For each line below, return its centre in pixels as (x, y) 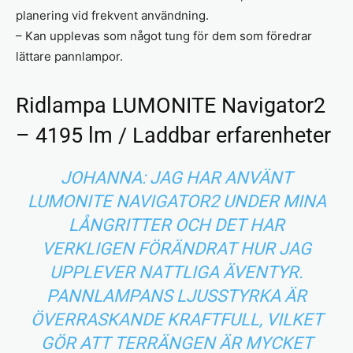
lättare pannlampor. (69, 56)
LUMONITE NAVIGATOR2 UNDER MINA (176, 201)
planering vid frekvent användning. (112, 15)
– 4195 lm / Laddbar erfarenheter (173, 135)
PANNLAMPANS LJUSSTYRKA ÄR (176, 295)
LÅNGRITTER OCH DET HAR (176, 225)
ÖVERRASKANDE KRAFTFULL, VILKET (176, 319)
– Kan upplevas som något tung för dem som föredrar (164, 35)
